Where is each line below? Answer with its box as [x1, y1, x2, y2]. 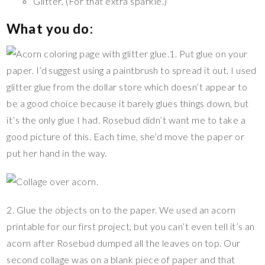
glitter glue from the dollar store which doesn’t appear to [7, 80, 248, 92]
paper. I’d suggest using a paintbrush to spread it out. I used [7, 64, 257, 76]
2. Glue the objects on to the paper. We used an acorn [7, 203, 236, 215]
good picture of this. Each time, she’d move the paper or [7, 130, 245, 142]
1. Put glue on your [169, 47, 248, 59]
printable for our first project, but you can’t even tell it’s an [7, 220, 255, 232]
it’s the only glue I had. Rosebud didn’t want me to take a [7, 114, 246, 125]
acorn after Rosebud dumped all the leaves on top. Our [7, 237, 241, 248]
